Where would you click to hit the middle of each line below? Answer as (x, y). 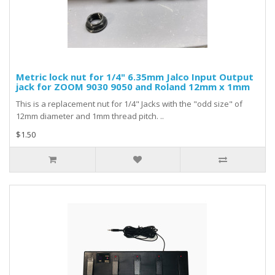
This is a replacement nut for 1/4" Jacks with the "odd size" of (129, 104)
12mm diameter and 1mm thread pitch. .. (90, 116)
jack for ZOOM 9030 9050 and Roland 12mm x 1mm (133, 87)
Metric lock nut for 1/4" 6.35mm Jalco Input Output (135, 77)
